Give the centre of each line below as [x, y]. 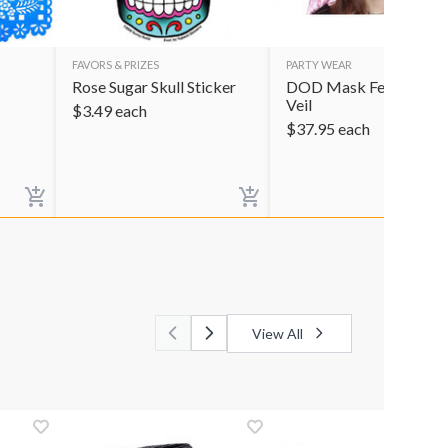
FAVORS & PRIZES [115, 64]
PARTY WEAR [319, 64]
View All [277, 333]
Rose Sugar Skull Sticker [154, 86]
